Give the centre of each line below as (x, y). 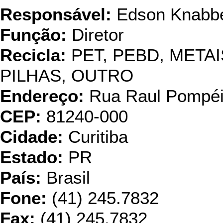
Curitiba (96, 137)
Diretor (95, 35)
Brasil (66, 178)
